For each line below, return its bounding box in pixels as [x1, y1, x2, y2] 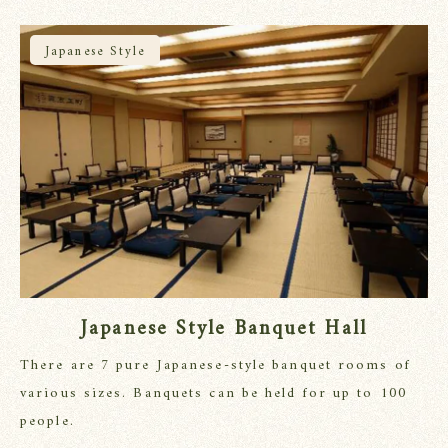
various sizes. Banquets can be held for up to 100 [20, 380, 407, 406]
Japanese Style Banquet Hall [81, 311, 367, 347]
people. [20, 408, 75, 434]
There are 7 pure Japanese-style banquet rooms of [20, 352, 411, 378]
